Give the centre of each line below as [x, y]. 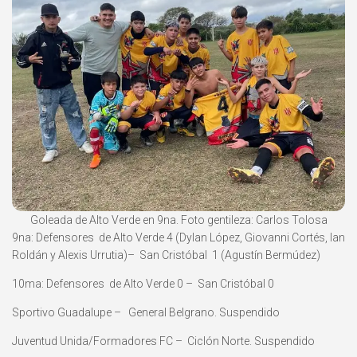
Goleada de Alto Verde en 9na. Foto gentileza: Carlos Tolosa [178, 220]
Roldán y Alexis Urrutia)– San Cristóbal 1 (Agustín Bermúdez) [166, 255]
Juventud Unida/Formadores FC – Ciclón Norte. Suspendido [163, 341]
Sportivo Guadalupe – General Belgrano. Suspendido [146, 313]
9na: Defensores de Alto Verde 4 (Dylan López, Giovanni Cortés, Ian [178, 238]
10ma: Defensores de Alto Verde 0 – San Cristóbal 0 [143, 284]
